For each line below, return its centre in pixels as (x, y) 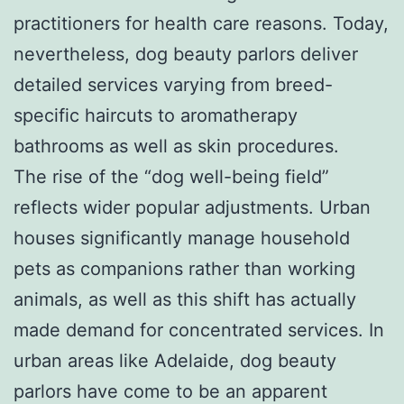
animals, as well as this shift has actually (185, 299)
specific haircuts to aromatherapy (156, 115)
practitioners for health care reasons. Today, (201, 23)
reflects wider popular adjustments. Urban (192, 207)
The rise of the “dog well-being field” (171, 176)
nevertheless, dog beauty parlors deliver (186, 54)
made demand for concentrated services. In (199, 330)
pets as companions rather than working (184, 268)
